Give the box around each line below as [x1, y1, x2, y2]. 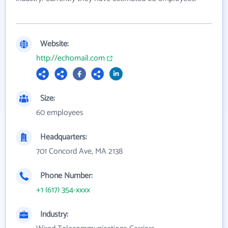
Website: [40, 37, 69, 51]
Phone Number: [40, 169, 93, 183]
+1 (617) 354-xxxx [36, 183, 90, 197]
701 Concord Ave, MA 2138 [36, 145, 123, 159]
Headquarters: [40, 130, 87, 145]
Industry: [40, 208, 68, 222]
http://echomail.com [36, 51, 105, 66]
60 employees [36, 106, 83, 120]
